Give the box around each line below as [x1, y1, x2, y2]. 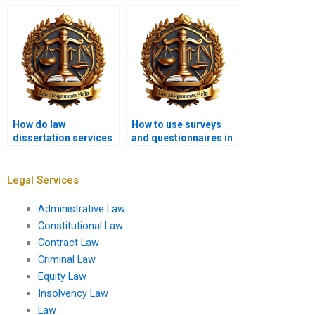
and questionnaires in [131, 132, 233, 144]
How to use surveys [131, 119, 221, 131]
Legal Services [7, 173, 79, 186]
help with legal [13, 146, 79, 157]
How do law [13, 119, 65, 131]
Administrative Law [37, 202, 125, 215]
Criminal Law [37, 252, 96, 266]
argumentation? [13, 159, 88, 171]
